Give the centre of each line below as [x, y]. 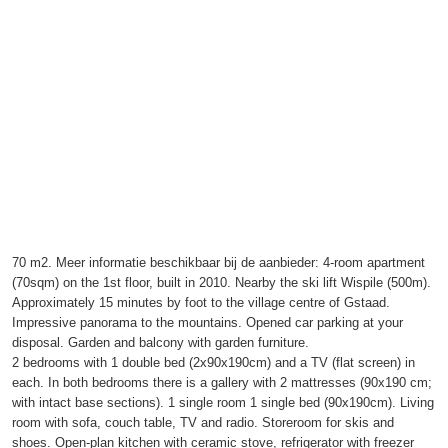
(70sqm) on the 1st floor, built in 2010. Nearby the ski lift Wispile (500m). [221, 282]
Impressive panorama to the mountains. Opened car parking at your [207, 322]
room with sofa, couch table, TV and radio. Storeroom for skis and [203, 422]
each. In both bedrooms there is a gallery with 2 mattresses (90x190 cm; [222, 382]
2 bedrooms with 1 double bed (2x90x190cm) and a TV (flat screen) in [213, 362]
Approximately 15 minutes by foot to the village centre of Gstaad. [201, 302]
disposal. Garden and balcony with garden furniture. [160, 342]
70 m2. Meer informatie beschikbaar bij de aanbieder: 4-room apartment [218, 262]
